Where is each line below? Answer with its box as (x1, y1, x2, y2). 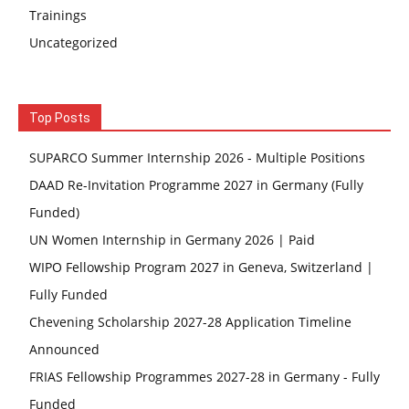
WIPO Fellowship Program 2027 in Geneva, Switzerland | (29, 258, 373, 276)
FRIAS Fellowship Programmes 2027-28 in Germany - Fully (29, 368, 380, 385)
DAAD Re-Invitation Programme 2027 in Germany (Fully (29, 176, 363, 194)
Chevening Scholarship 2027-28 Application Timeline (29, 313, 351, 330)
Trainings (29, 6, 87, 24)
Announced (29, 341, 100, 358)
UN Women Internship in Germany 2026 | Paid (29, 231, 315, 248)
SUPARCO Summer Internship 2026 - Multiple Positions (29, 149, 365, 166)
